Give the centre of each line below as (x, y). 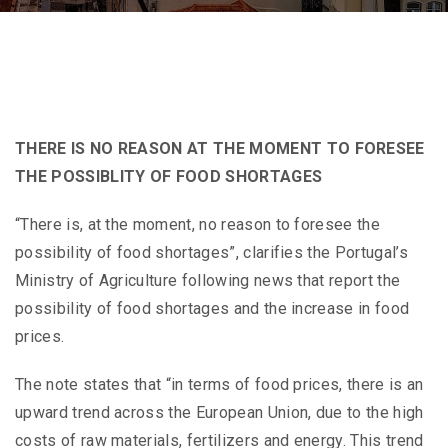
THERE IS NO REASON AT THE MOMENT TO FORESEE (220, 149)
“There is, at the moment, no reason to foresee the (198, 225)
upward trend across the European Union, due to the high (219, 413)
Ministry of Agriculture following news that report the (208, 281)
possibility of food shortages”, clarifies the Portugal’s (211, 253)
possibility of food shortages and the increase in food (212, 309)
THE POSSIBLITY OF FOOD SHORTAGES (169, 177)
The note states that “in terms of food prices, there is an (219, 385)
